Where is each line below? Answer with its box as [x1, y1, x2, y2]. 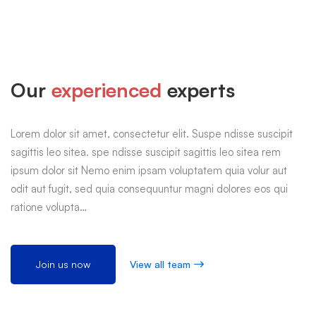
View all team [130, 258, 190, 271]
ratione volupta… [11, 200, 87, 214]
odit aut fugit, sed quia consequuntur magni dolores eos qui [11, 182, 288, 196]
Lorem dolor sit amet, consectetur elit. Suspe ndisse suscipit [11, 127, 293, 141]
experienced [51, 78, 162, 103]
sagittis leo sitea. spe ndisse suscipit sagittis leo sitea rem [11, 145, 281, 159]
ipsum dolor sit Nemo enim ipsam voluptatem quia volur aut [11, 164, 287, 178]
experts [162, 78, 235, 103]
